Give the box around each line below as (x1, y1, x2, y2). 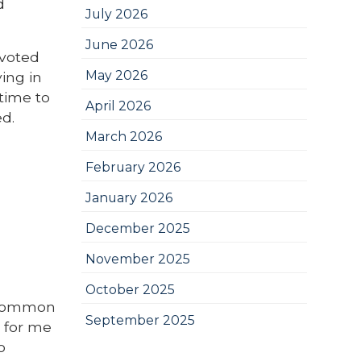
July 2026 (85, 6, 147, 22)
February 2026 (85, 160, 180, 175)
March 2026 (85, 129, 162, 144)
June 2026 (85, 37, 153, 52)
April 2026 (85, 98, 151, 114)
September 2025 (85, 313, 195, 328)
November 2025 (85, 251, 190, 267)
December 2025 (85, 221, 190, 236)
